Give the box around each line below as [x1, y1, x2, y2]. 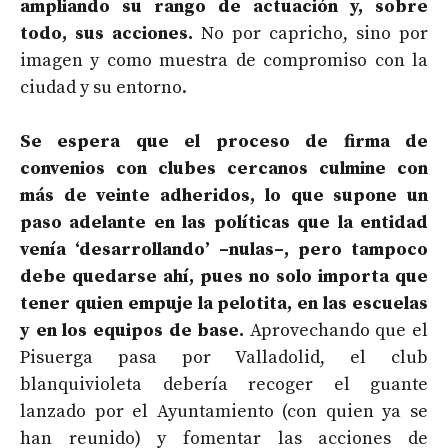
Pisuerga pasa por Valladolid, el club [20, 345, 428, 369]
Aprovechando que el [244, 318, 428, 342]
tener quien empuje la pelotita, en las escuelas [20, 291, 428, 315]
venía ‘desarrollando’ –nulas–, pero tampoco [20, 237, 428, 261]
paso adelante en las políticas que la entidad [20, 210, 428, 234]
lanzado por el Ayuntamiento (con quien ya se [20, 399, 428, 423]
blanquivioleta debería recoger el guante [20, 372, 428, 396]
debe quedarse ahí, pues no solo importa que [20, 264, 428, 288]
